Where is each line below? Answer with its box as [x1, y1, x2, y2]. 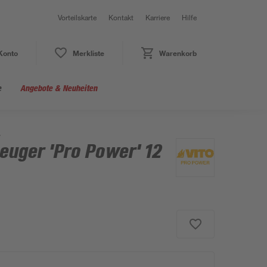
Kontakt [108, 13, 133, 22]
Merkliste [72, 48, 104, 58]
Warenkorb [159, 48, 197, 58]
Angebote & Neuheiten [20, 83, 97, 93]
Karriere [145, 13, 170, 22]
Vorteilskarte [58, 13, 97, 22]
